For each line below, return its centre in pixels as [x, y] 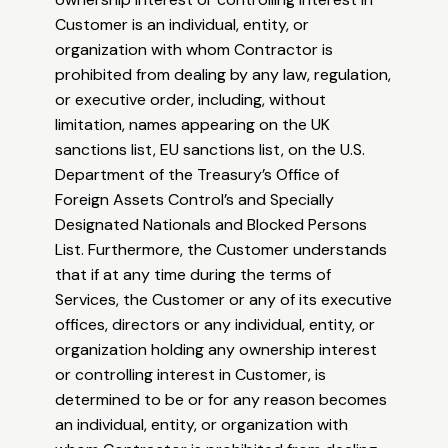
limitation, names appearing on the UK [193, 125]
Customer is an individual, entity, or [182, 25]
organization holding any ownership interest [216, 350]
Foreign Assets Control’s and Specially [195, 200]
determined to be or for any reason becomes [221, 400]
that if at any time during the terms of [193, 275]
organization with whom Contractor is [194, 50]
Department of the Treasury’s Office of [197, 175]
